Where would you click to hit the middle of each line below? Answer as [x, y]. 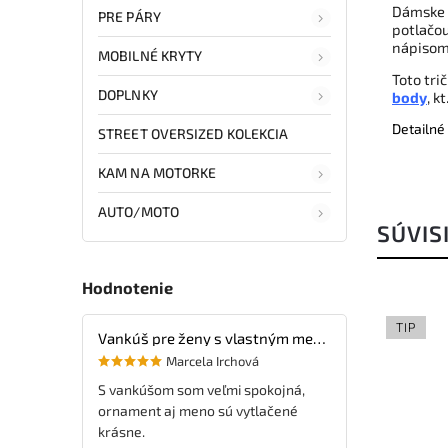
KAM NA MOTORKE [157, 172]
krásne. [121, 431]
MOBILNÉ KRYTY [150, 55]
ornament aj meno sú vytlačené [198, 410]
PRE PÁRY [129, 16]
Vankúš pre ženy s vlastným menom [319, 337]
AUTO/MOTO [138, 211]
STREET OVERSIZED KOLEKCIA [193, 133]
